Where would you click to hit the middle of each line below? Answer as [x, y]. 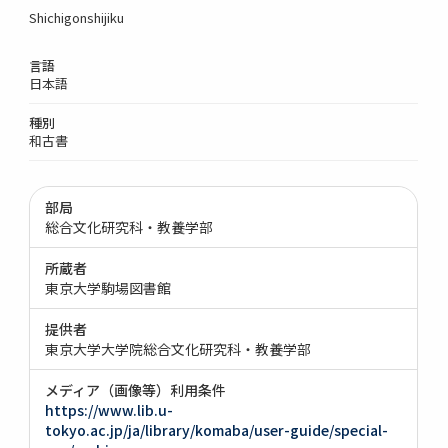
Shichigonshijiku [77, 17]
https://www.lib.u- [109, 409]
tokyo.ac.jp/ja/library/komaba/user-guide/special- [217, 429]
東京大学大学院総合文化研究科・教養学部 [178, 348]
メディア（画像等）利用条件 [136, 389]
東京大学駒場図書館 [108, 287]
